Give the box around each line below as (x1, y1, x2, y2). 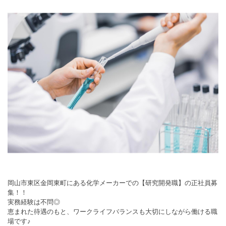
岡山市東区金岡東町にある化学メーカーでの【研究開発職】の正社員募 (8, 179, 217, 187)
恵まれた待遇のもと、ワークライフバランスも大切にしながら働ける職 (8, 207, 217, 215)
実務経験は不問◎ (8, 198, 60, 206)
